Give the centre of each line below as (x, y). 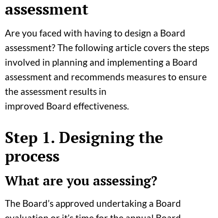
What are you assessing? (81, 180)
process (32, 155)
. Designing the (107, 137)
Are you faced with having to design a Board (95, 33)
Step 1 (28, 137)
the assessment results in (56, 91)
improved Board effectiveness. (67, 106)
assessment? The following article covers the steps (107, 47)
